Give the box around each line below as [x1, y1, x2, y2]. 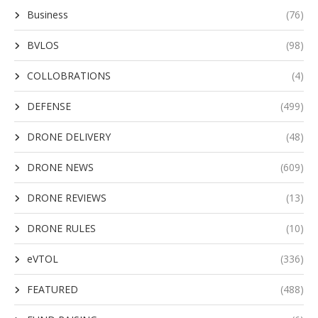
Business [27, 8, 68, 22]
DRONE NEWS [27, 160, 94, 175]
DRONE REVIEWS [27, 191, 106, 205]
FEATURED [27, 283, 78, 297]
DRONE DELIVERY [27, 130, 111, 144]
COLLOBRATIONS [27, 69, 111, 83]
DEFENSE [27, 99, 71, 114]
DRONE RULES [27, 221, 96, 236]
